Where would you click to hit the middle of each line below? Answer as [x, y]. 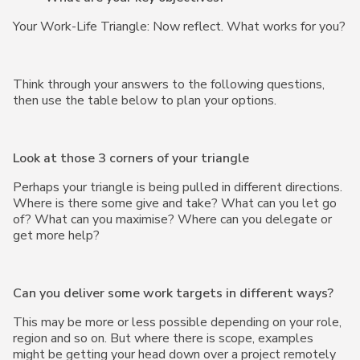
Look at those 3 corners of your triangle [131, 158]
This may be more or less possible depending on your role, [177, 322]
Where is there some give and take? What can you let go [175, 203]
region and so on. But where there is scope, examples [163, 338]
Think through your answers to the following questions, [169, 84]
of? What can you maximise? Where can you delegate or [172, 219]
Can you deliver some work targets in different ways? [173, 293]
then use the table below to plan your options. [145, 100]
